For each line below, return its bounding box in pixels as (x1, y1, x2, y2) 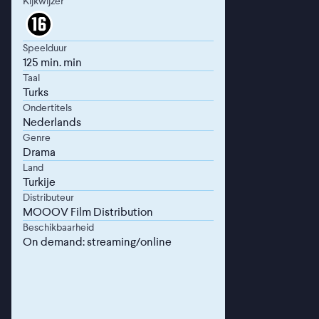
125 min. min (23, 56, 82, 70)
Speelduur (23, 42, 67, 54)
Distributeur (23, 192, 74, 204)
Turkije (23, 175, 56, 189)
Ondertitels (23, 102, 72, 114)
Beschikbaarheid (23, 221, 94, 234)
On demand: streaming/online (23, 235, 172, 249)
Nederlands (23, 115, 81, 130)
